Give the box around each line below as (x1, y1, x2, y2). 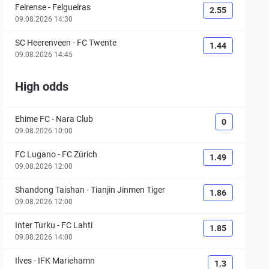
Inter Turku (15, 220, 56, 230)
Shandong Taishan (15, 185, 85, 195)
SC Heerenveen (15, 38, 71, 47)
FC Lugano (15, 150, 56, 159)
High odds (15, 79, 69, 94)
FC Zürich (62, 150, 98, 159)
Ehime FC (15, 114, 50, 124)
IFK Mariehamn (38, 256, 95, 265)
